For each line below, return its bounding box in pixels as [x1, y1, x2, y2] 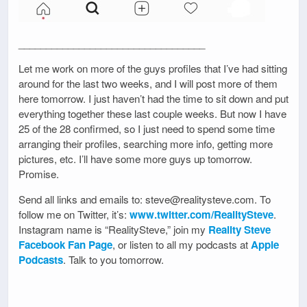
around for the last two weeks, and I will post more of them [19, 76, 278, 91]
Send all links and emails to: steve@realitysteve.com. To [19, 192, 271, 207]
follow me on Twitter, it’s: [19, 207, 130, 222]
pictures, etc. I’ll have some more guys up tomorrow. [19, 151, 252, 167]
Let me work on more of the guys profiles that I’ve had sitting [19, 61, 287, 76]
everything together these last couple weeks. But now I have [19, 106, 286, 121]
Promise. [19, 167, 59, 182]
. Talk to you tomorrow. [63, 252, 164, 267]
